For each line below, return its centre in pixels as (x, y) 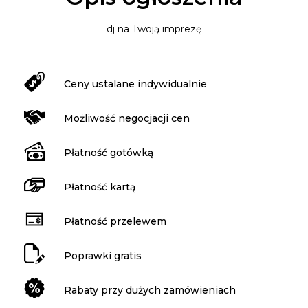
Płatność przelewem (115, 221)
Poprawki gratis (103, 255)
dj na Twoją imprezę (154, 29)
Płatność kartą (100, 187)
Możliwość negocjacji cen (127, 118)
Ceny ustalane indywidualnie (135, 84)
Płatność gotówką (109, 152)
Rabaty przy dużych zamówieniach (150, 290)
